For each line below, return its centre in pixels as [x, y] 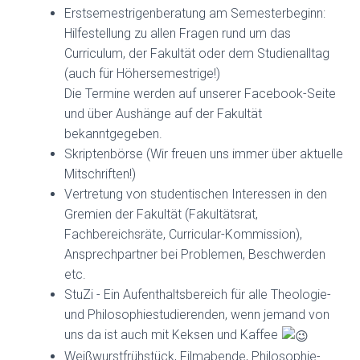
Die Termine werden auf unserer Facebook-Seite [200, 94]
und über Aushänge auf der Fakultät [163, 114]
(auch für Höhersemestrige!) [142, 74]
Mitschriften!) [100, 174]
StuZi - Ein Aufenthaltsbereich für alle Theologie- [198, 295]
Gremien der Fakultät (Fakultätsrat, [161, 214]
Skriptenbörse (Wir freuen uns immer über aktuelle [204, 154]
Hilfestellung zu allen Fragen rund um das [178, 33]
